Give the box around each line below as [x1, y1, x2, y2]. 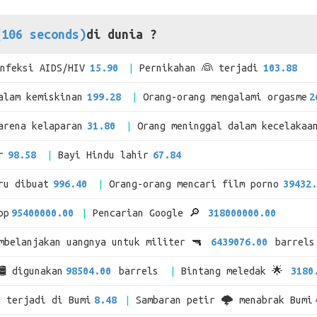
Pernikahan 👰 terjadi [139, 62, 259, 74]
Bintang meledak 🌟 [180, 265, 289, 277]
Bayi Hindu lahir [57, 149, 149, 161]
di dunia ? [86, 27, 157, 41]
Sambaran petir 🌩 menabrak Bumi [135, 294, 313, 306]
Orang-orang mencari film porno [108, 178, 279, 190]
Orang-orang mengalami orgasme [142, 91, 307, 103]
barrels [113, 265, 164, 277]
